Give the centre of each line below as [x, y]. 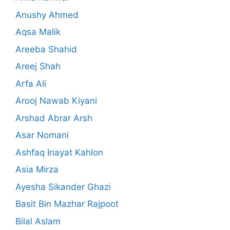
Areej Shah [38, 66]
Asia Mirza [37, 170]
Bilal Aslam [38, 221]
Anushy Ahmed [47, 15]
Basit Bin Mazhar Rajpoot [67, 204]
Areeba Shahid [46, 49]
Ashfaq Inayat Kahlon [59, 152]
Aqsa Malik [38, 32]
